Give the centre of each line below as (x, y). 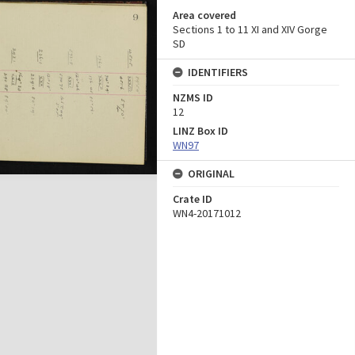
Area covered (204, 15)
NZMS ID (193, 97)
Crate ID (193, 199)
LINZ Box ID (200, 131)
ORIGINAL (211, 174)
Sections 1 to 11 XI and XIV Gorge (250, 29)
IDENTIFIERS (218, 72)
